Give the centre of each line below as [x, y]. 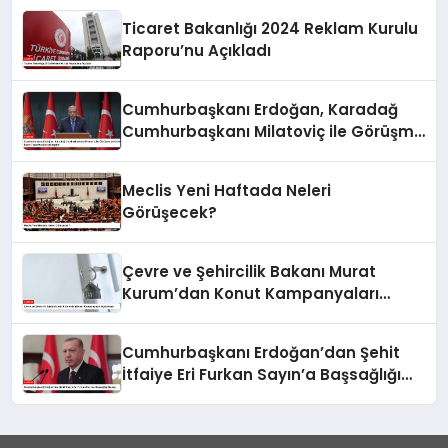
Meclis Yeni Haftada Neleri [227, 191]
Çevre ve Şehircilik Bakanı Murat [249, 272]
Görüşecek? [170, 213]
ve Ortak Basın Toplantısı [223, 154]
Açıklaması [166, 316]
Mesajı [148, 397]
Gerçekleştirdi [178, 176]
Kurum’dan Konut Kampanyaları [251, 294]
